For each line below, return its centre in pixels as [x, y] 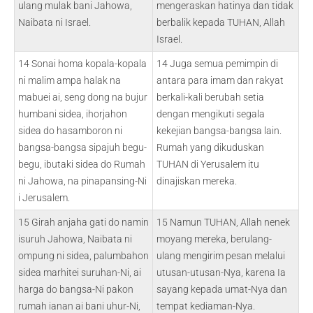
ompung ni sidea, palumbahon [83, 256]
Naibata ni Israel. [54, 22]
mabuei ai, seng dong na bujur [83, 97]
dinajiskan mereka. [197, 181]
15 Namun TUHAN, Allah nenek [223, 222]
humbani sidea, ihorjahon [73, 114]
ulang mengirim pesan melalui [221, 256]
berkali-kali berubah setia [210, 97]
